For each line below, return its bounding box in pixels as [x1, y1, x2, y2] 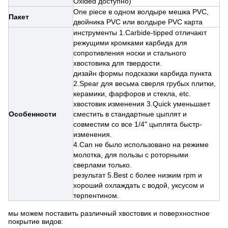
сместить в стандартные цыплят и [73, 110, 187, 118]
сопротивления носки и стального [73, 49, 186, 57]
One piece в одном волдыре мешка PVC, [73, 8, 209, 16]
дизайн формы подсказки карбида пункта [73, 69, 212, 77]
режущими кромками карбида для [73, 39, 187, 47]
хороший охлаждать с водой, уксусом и [73, 181, 204, 189]
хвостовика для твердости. [73, 59, 162, 67]
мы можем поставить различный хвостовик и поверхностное [8, 209, 210, 217]
